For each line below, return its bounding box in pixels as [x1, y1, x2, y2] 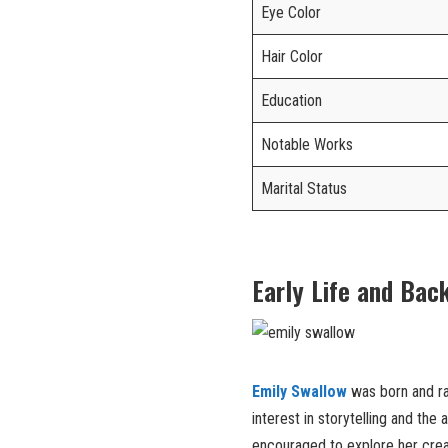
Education [261, 91, 322, 111]
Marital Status [261, 179, 347, 199]
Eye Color [261, 3, 321, 23]
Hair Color [261, 47, 323, 67]
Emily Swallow [252, 382, 347, 402]
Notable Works [261, 135, 353, 155]
